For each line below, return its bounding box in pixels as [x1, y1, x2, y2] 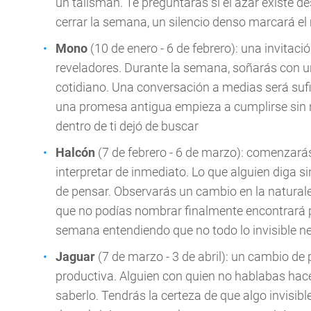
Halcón [56, 145, 95, 160]
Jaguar [56, 249, 95, 264]
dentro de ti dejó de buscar [56, 119, 199, 133]
